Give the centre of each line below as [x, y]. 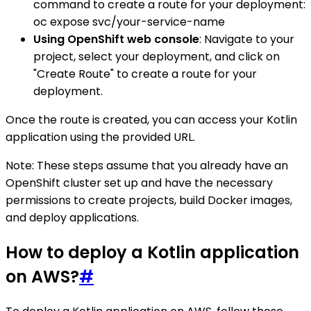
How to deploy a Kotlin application [152, 253]
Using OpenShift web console [116, 40]
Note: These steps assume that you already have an [147, 166]
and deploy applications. [72, 218]
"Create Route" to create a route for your [145, 74]
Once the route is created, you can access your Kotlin [151, 120]
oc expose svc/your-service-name [129, 22]
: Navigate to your [247, 40]
